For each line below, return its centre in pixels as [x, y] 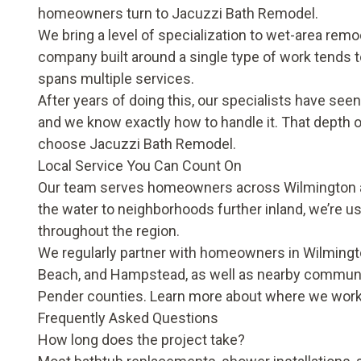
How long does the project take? [141, 340]
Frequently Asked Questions [128, 318]
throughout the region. [109, 231]
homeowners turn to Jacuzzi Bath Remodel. [178, 13]
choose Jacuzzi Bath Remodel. [137, 144]
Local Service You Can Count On [140, 166]
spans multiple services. [116, 79]
